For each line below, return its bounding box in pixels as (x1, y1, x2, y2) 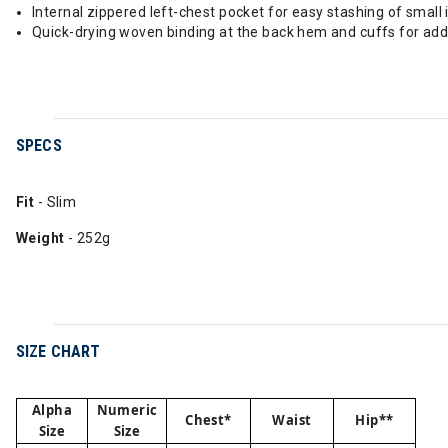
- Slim (37, 194, 77, 210)
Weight (16, 230, 65, 246)
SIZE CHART (16, 342, 101, 361)
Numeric (96, 401, 158, 419)
